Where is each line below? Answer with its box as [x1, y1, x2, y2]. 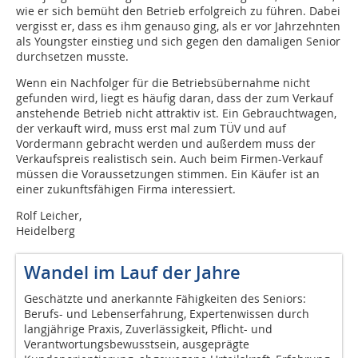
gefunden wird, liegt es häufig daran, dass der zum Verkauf [16, 90, 333, 106]
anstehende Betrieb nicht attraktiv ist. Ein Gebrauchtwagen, [16, 105, 336, 121]
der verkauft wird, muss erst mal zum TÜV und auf [16, 121, 286, 137]
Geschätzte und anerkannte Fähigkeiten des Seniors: [24, 291, 306, 307]
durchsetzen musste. [16, 49, 129, 65]
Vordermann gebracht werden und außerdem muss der [16, 136, 316, 152]
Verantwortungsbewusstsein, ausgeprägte [24, 336, 249, 352]
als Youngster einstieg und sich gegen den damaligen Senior [16, 34, 340, 50]
